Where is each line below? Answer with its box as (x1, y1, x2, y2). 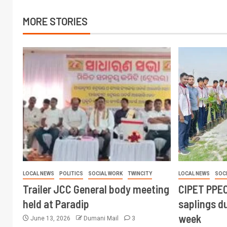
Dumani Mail (84, 215, 120, 222)
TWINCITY (128, 171, 152, 176)
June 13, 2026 (29, 215, 72, 222)
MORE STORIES (23, 15, 88, 27)
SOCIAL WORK (88, 171, 123, 176)
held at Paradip (23, 197, 89, 210)
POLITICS (59, 171, 83, 176)
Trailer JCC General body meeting (23, 182, 169, 196)
